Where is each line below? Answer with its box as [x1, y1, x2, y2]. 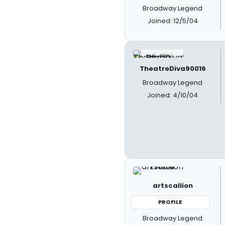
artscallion [152, 181, 193, 191]
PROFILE [158, 198, 182, 206]
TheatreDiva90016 [139, 64, 206, 74]
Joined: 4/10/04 [147, 90, 198, 100]
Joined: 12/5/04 [147, 16, 198, 26]
